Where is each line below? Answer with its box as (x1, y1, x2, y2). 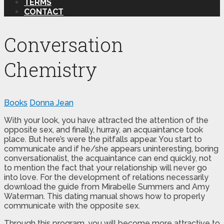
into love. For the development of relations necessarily (4, 172, 208, 182)
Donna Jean (29, 97, 73, 107)
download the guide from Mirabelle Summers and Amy (4, 181, 209, 191)
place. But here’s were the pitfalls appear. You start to (4, 134, 202, 144)
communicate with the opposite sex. (4, 200, 140, 210)
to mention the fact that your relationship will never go (4, 162, 207, 172)
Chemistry (4, 57, 97, 82)
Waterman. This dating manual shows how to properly (4, 191, 205, 201)
